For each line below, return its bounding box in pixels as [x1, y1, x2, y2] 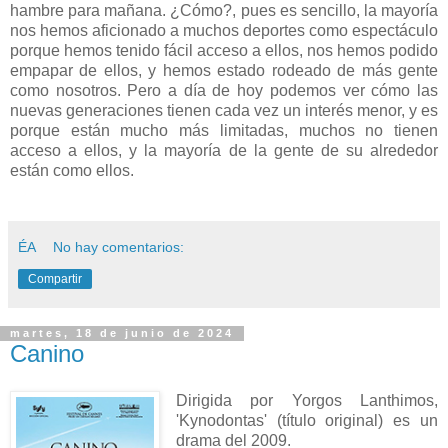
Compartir [28, 271, 82, 286]
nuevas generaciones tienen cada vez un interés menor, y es [10, 101, 438, 119]
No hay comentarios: [53, 238, 185, 255]
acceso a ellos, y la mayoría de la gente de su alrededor [10, 141, 438, 159]
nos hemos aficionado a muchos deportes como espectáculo [10, 21, 438, 39]
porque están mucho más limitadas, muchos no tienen [10, 121, 438, 139]
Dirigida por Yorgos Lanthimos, [175, 392, 438, 410]
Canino [10, 339, 84, 367]
